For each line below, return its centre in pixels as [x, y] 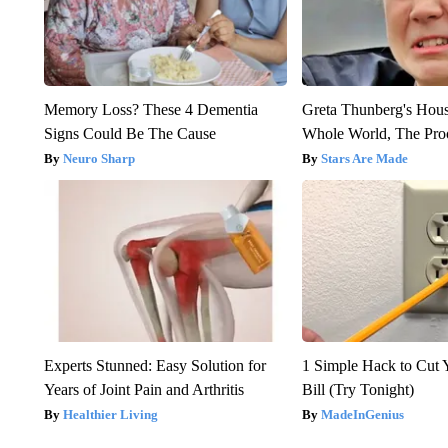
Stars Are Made [365, 159]
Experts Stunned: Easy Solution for [154, 366]
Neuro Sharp [98, 159]
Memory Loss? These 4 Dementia [150, 110]
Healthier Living [110, 415]
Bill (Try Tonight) [358, 390]
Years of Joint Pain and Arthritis [143, 390]
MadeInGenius [363, 415]
